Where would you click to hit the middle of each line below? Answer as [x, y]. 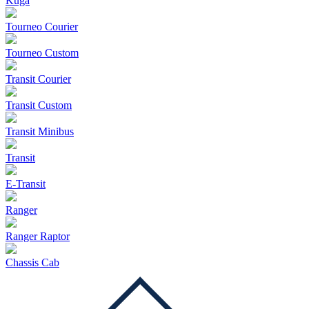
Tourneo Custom [42, 53]
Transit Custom [39, 105]
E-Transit [26, 184]
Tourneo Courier [42, 27]
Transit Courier [38, 79]
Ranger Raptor [38, 236]
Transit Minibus [40, 131]
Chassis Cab [32, 262]
